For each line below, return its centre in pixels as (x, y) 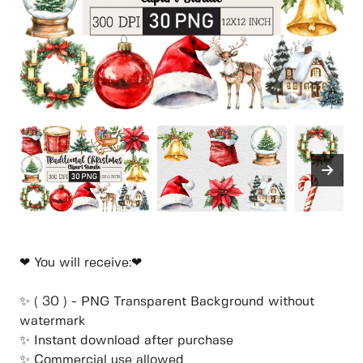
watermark (53, 322)
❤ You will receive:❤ (81, 263)
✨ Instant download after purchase (126, 341)
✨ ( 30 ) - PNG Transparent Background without (167, 302)
